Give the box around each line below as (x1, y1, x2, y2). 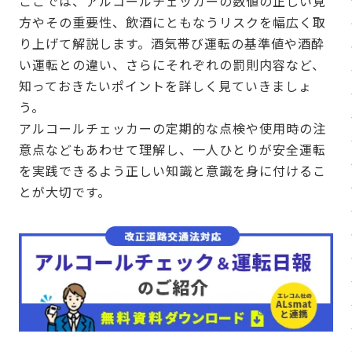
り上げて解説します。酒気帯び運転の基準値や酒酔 (19, 34, 324, 53)
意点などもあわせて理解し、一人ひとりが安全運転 (19, 140, 326, 159)
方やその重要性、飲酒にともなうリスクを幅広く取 (19, 13, 326, 32)
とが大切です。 (19, 182, 111, 202)
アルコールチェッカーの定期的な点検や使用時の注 (19, 119, 326, 138)
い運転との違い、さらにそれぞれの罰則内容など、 (19, 55, 325, 75)
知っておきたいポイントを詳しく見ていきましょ (19, 76, 312, 96)
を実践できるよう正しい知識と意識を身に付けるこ (19, 161, 326, 181)
